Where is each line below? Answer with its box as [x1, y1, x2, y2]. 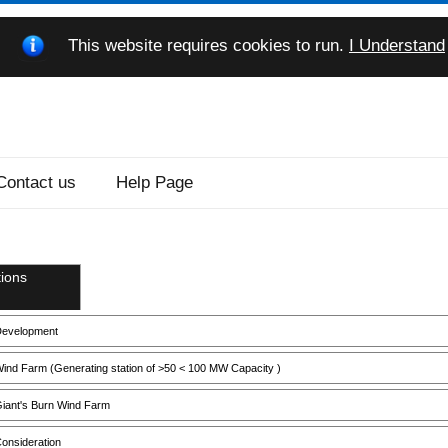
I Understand [349, 36, 445, 56]
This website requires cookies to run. [63, 36, 349, 56]
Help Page [115, 173, 193, 193]
